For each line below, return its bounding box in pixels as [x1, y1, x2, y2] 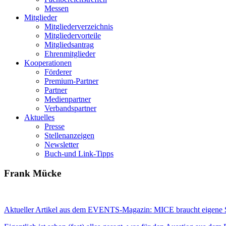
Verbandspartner [44, 104, 96, 112]
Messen [44, 4, 69, 13]
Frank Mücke [4, 167, 61, 179]
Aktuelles [24, 113, 54, 122]
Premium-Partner [44, 77, 98, 85]
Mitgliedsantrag [44, 40, 94, 49]
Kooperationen [24, 59, 72, 67]
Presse [44, 122, 65, 131]
